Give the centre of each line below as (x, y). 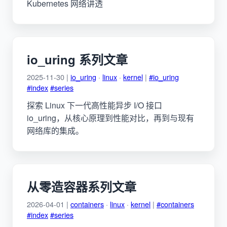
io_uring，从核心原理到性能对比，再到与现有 (110, 118)
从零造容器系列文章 (82, 186)
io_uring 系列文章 (77, 59)
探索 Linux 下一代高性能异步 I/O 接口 (94, 105)
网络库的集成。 (55, 130)
